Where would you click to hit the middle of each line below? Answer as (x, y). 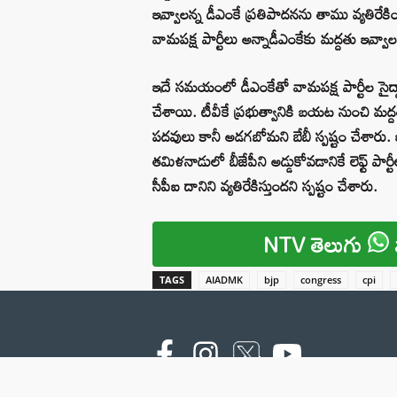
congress (321, 279)
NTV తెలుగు (316, 244)
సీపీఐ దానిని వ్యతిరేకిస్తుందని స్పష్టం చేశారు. (265, 185)
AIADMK (224, 279)
